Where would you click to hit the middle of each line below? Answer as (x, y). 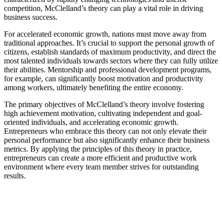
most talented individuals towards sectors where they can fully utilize (111, 61)
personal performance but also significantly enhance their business (107, 140)
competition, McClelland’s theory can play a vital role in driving (104, 8)
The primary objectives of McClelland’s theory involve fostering (104, 105)
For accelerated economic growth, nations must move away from (105, 34)
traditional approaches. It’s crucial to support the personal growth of (109, 43)
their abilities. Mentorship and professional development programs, (108, 70)
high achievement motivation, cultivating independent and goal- (103, 113)
